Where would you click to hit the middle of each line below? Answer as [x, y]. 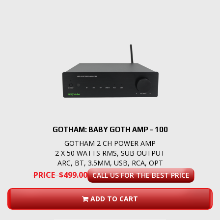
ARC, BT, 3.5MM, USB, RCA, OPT [110, 163]
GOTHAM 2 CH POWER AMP [110, 143]
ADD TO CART [114, 199]
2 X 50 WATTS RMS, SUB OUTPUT [110, 153]
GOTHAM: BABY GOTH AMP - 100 [110, 130]
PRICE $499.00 [60, 175]
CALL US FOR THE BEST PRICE [141, 175]
